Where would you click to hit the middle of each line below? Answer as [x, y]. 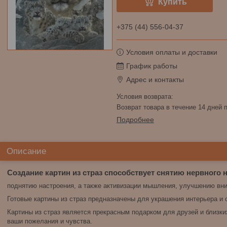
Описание [26, 151]
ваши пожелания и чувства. [50, 221]
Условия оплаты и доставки [172, 52]
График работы [152, 66]
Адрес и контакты [155, 80]
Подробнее [135, 120]
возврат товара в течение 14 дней [172, 107]
